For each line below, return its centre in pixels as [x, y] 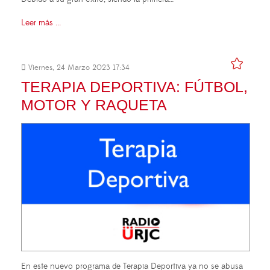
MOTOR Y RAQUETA [94, 105]
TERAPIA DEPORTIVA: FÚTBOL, [134, 87]
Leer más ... [41, 23]
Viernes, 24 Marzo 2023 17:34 [78, 68]
